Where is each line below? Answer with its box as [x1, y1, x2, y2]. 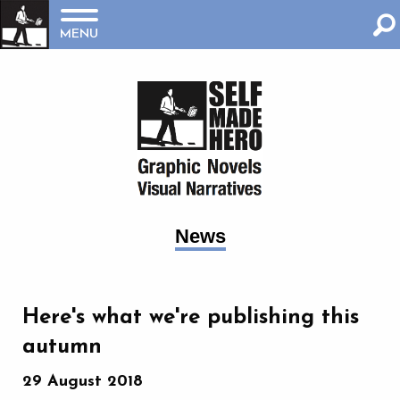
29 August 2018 [22, 373, 143, 391]
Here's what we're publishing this [22, 307, 359, 329]
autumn [22, 337, 102, 359]
